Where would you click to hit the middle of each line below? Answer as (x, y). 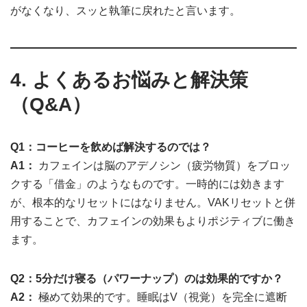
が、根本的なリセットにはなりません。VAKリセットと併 (153, 203)
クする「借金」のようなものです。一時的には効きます (147, 184)
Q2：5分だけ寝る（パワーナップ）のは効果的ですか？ (147, 279)
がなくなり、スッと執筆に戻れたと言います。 (125, 11)
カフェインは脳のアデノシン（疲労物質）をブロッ (163, 166)
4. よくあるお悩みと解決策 (129, 80)
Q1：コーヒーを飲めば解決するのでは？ (111, 147)
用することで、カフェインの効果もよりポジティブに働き (153, 221)
